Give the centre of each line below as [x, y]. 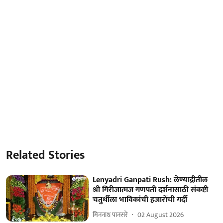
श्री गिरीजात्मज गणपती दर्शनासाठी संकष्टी [151, 190]
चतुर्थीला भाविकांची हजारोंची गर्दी [140, 200]
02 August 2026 [161, 215]
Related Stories [45, 155]
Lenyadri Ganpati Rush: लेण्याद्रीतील [150, 180]
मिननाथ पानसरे [111, 215]
